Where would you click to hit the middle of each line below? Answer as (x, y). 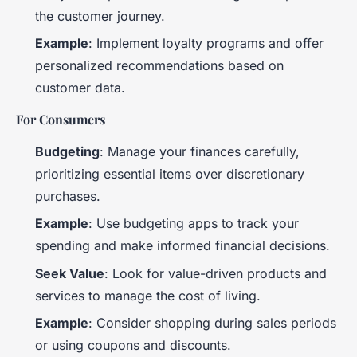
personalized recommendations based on (159, 65)
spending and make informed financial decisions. (182, 246)
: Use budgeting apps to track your (194, 224)
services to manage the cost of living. (148, 295)
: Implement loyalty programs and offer (206, 43)
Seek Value (70, 273)
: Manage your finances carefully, (200, 151)
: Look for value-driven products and (216, 273)
